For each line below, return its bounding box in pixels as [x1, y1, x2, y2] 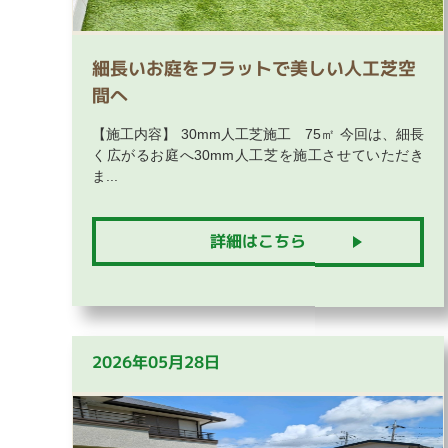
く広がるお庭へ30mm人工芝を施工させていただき [92, 146, 424, 163]
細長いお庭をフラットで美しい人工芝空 [92, 55, 416, 81]
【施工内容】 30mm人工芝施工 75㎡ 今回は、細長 [92, 125, 424, 142]
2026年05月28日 [92, 351, 220, 374]
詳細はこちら [210, 230, 306, 253]
